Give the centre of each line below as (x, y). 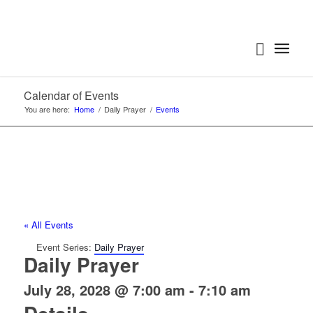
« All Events (48, 225)
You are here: (47, 109)
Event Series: (65, 247)
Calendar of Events (71, 95)
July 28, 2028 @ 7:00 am (104, 290)
